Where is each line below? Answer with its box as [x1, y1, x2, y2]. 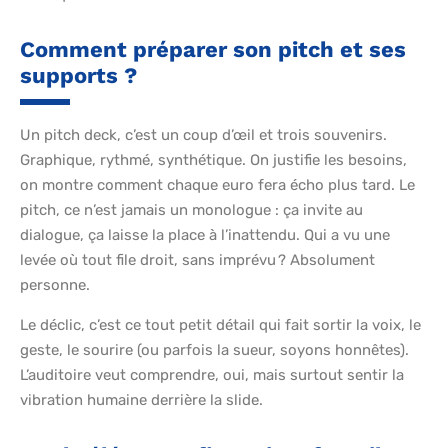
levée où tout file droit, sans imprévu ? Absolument [20, 251, 375, 270]
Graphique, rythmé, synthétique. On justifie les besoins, [20, 151, 407, 170]
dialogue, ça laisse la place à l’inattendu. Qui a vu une [20, 226, 390, 245]
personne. [20, 276, 90, 295]
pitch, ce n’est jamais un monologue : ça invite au [20, 201, 363, 220]
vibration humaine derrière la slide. [20, 391, 263, 410]
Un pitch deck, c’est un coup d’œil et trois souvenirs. [20, 126, 387, 145]
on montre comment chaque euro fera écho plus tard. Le [20, 176, 415, 195]
